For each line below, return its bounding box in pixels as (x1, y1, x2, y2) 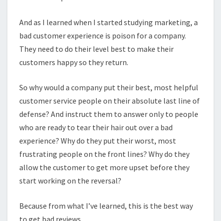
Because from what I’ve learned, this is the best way (19, 200, 193, 211)
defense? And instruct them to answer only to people (19, 109, 198, 119)
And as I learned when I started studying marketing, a (19, 17, 198, 27)
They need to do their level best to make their (19, 43, 174, 54)
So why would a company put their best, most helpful (19, 82, 198, 92)
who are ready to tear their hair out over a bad (19, 122, 173, 132)
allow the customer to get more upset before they (19, 162, 189, 172)
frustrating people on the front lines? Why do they (19, 148, 189, 159)
